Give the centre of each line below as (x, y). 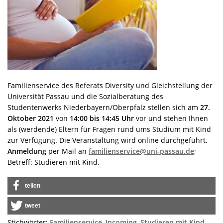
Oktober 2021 (31, 118)
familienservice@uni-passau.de (141, 151)
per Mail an (67, 151)
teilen (33, 185)
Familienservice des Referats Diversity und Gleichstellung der (110, 85)
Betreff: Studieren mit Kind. (54, 162)
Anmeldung (27, 151)
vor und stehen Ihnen (171, 118)
